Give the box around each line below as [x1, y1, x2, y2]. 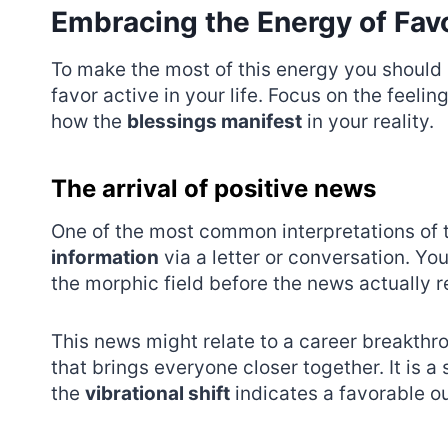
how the [51, 109, 127, 133]
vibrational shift [85, 381, 230, 405]
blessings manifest [127, 109, 302, 133]
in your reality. [302, 109, 434, 133]
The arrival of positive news [51, 173, 376, 203]
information [51, 245, 159, 269]
